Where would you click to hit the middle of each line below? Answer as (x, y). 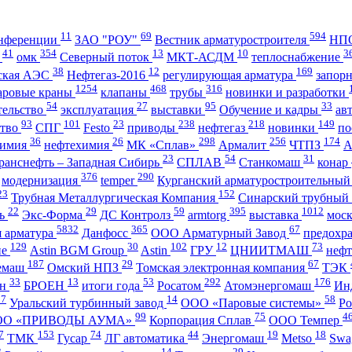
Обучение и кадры (270, 110)
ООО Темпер (306, 321)
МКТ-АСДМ (202, 57)
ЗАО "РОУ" (108, 40)
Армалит (244, 145)
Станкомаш (271, 163)
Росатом (181, 285)
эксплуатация (99, 110)
